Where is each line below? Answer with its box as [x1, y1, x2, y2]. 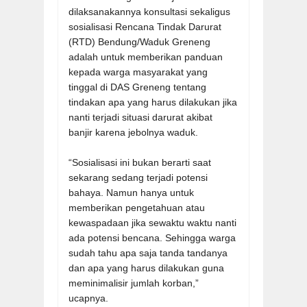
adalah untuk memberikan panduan [69, 51, 223, 62]
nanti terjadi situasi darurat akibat [69, 111, 212, 123]
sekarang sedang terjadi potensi [69, 171, 208, 183]
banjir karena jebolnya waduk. [69, 126, 198, 138]
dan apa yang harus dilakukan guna [69, 262, 224, 273]
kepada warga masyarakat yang [69, 66, 208, 77]
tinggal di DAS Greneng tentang [69, 81, 206, 93]
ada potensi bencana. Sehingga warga [69, 232, 236, 243]
